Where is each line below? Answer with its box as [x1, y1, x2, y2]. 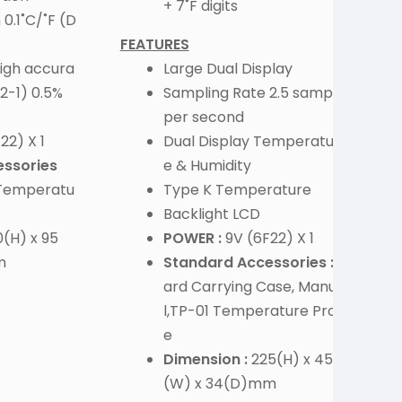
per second [162, 107, 244, 128]
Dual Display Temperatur [162, 131, 340, 153]
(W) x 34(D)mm [162, 373, 276, 395]
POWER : [162, 228, 222, 249]
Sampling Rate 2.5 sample [162, 83, 345, 104]
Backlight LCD [162, 204, 260, 225]
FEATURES [119, 34, 189, 56]
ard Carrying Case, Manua [162, 276, 345, 298]
